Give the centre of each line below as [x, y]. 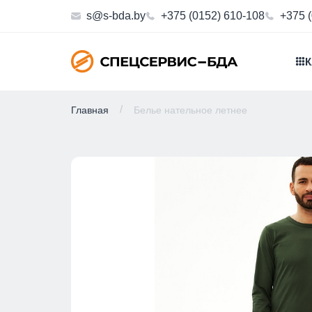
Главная [90, 110]
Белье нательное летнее [190, 110]
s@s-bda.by [116, 16]
